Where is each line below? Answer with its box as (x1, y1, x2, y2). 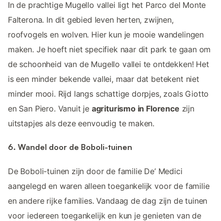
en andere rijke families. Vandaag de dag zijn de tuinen (8, 195, 208, 206)
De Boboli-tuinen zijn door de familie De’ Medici (8, 166, 183, 176)
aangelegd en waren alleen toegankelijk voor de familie (8, 181, 210, 191)
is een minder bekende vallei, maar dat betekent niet (8, 74, 199, 84)
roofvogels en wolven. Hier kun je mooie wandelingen (8, 30, 204, 40)
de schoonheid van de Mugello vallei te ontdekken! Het (8, 59, 209, 70)
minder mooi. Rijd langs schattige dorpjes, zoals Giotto (8, 89, 209, 99)
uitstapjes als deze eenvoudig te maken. (8, 118, 155, 129)
